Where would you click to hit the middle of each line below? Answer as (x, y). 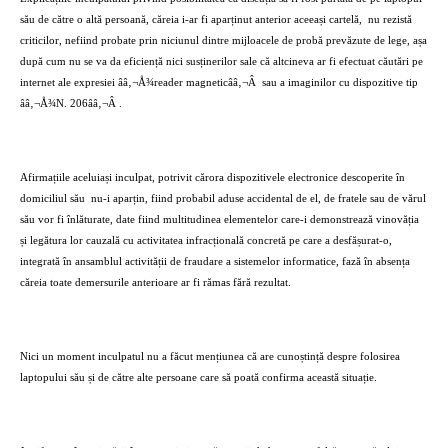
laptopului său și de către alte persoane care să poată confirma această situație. (198, 377)
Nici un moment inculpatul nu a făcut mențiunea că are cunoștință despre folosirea (210, 356)
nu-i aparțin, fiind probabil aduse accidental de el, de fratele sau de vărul (258, 198)
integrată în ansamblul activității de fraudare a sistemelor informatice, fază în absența (215, 261)
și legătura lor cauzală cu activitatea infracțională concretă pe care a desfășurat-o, (206, 240)
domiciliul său (52, 198)
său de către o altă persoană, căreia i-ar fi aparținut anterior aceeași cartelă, (191, 19)
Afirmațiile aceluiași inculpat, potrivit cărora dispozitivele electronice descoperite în (212, 177)
